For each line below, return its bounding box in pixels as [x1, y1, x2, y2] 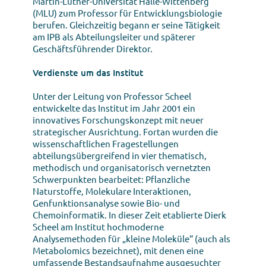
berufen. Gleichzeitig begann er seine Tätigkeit [33, 18, 220, 30]
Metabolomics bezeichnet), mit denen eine [33, 244, 204, 256]
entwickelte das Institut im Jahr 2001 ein [33, 102, 195, 113]
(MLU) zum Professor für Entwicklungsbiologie [33, 7, 222, 18]
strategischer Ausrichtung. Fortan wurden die [33, 125, 218, 137]
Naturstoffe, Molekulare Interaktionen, [33, 185, 191, 197]
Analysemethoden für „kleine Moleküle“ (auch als [33, 232, 230, 244]
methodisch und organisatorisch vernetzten [33, 161, 211, 173]
